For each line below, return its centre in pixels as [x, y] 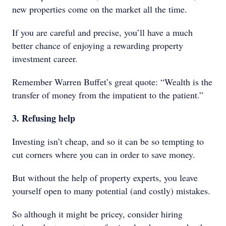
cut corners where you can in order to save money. [104, 154]
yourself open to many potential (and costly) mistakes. [111, 191]
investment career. [45, 59]
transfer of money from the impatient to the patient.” [108, 95]
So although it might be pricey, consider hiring [97, 214]
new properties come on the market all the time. [100, 9]
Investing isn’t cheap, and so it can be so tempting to [108, 141]
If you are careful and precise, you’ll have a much [102, 32]
